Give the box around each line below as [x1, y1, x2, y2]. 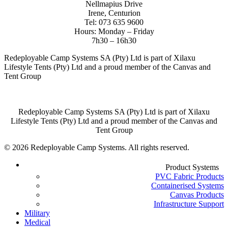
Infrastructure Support [154, 199, 224, 209]
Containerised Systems [151, 181, 224, 190]
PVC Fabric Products [155, 172, 224, 181]
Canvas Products [170, 190, 224, 199]
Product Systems [165, 163, 219, 172]
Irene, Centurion [88, 9, 140, 18]
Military [24, 209, 50, 218]
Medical [24, 218, 50, 227]
